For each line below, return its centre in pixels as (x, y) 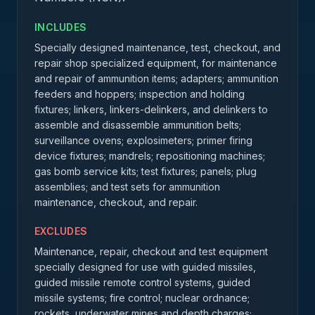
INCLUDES (61, 27)
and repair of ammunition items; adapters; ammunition (156, 78)
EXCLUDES (61, 231)
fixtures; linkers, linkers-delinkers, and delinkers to (151, 109)
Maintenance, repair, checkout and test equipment (151, 251)
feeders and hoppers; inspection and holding (140, 94)
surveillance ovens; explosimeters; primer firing (143, 140)
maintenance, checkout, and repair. (116, 202)
